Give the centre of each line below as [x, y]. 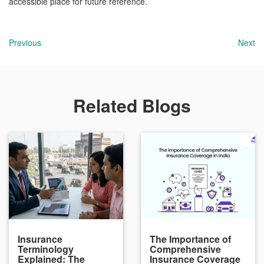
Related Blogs [132, 105]
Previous [25, 42]
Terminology [46, 249]
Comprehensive [185, 249]
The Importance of [190, 239]
